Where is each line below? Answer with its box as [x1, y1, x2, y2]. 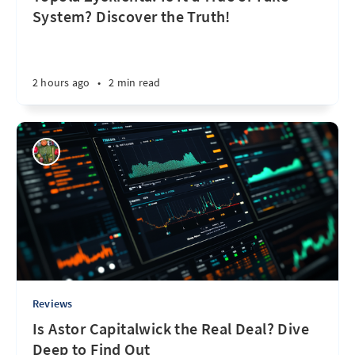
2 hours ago [32, 75, 90, 90]
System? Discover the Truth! [32, 6, 231, 26]
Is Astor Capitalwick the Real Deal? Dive [32, 319, 309, 338]
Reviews [32, 296, 73, 311]
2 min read [109, 75, 161, 90]
